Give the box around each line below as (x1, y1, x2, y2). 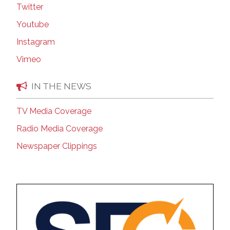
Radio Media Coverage (16, 124, 103, 134)
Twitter (16, 2, 43, 12)
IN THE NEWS (31, 80, 91, 91)
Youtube (16, 20, 49, 30)
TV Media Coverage (16, 106, 91, 117)
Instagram (16, 37, 55, 47)
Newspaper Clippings (16, 141, 97, 151)
